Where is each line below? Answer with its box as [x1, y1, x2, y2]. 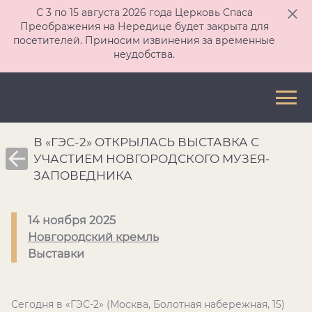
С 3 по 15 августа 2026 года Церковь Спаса [36, 6, 253, 19]
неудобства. [114, 48, 175, 61]
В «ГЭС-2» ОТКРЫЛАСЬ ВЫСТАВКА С [33, 135, 259, 149]
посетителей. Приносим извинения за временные [13, 34, 275, 47]
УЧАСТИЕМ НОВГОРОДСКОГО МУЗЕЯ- [33, 152, 270, 166]
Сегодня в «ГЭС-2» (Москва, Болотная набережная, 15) [11, 298, 285, 311]
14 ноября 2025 [28, 214, 116, 227]
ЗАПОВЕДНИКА [33, 169, 132, 182]
